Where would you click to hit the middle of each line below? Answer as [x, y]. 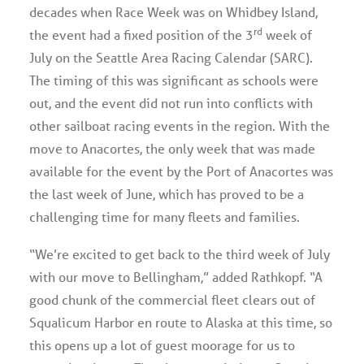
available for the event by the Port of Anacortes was [181, 171]
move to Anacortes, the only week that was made [172, 148]
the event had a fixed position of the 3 [141, 35]
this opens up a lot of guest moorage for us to [162, 345]
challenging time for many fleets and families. [165, 217]
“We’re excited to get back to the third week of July [180, 254]
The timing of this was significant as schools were [174, 80]
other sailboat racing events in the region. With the [180, 126]
